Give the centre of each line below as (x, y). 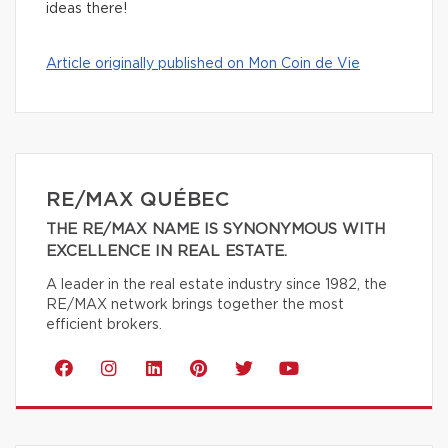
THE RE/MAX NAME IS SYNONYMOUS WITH (215, 229)
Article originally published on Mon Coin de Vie (203, 63)
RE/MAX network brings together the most (195, 304)
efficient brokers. (104, 324)
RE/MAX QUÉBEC (137, 199)
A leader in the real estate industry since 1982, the (216, 284)
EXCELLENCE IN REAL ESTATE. (166, 251)
